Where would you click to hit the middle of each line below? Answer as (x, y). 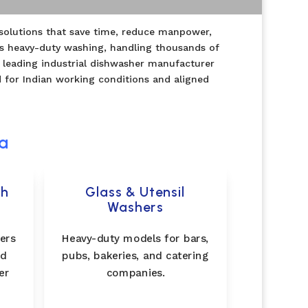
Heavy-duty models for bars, (135, 239)
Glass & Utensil (135, 192)
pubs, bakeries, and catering (135, 255)
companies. (135, 272)
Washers (135, 208)
